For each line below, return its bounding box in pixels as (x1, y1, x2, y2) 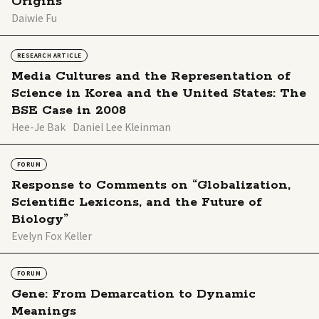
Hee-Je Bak (11, 120, 66, 135)
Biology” (11, 211, 68, 228)
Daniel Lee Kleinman (73, 120, 171, 135)
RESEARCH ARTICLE (17, 51, 82, 60)
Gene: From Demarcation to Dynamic (11, 286, 256, 303)
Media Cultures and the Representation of (11, 68, 291, 85)
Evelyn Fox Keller (11, 229, 92, 244)
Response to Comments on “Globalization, (11, 177, 291, 194)
